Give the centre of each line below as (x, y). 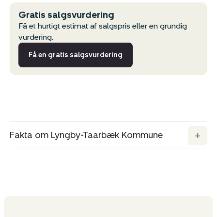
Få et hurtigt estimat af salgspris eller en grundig (103, 26)
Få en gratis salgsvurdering (76, 55)
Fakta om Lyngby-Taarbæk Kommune (86, 135)
